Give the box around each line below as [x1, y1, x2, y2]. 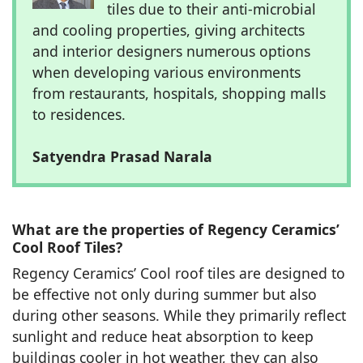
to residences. [32, 104, 126, 124]
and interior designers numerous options [32, 41, 310, 61]
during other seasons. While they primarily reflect [12, 305, 346, 325]
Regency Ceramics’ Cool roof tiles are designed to [12, 263, 345, 283]
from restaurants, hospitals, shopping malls [32, 83, 326, 103]
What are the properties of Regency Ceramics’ [12, 219, 340, 239]
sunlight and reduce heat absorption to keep [12, 326, 314, 346]
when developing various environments [32, 62, 301, 82]
